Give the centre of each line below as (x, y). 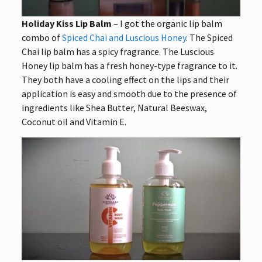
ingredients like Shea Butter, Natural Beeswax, (114, 107)
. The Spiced (209, 37)
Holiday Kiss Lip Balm (66, 23)
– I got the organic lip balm (167, 23)
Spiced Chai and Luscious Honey (124, 37)
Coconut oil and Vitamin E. (74, 121)
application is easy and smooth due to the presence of (129, 93)
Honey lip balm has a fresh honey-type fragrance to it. (129, 65)
